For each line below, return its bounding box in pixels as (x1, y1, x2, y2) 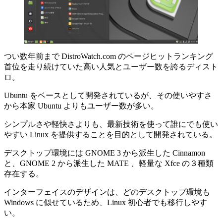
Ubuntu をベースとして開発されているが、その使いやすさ (4, 91, 212, 100)
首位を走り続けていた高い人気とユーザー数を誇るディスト (4, 62, 218, 71)
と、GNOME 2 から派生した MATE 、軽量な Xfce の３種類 (4, 159, 214, 167)
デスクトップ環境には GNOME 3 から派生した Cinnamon (4, 148, 205, 157)
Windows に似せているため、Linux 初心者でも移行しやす (4, 198, 207, 207)
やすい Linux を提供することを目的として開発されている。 (4, 130, 217, 139)
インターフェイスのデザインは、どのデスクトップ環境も (4, 187, 210, 196)
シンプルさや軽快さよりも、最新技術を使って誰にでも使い (4, 119, 218, 128)
